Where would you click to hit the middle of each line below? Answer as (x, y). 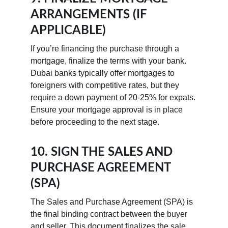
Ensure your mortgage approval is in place (108, 110)
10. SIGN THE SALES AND (103, 152)
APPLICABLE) (68, 31)
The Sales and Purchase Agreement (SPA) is (113, 202)
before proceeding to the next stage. (95, 122)
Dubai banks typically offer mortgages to (104, 73)
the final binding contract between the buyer (110, 214)
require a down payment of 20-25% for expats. (114, 97)
